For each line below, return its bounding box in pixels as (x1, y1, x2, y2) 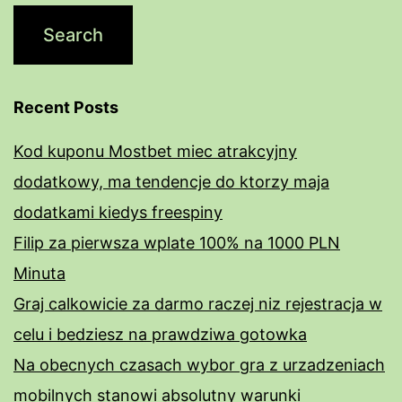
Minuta (13, 264, 66, 284)
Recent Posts (13, 98, 118, 118)
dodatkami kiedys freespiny (13, 203, 223, 223)
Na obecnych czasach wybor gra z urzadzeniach (13, 355, 385, 375)
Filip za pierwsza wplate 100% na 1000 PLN (13, 233, 340, 253)
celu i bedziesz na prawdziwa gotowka (13, 325, 307, 345)
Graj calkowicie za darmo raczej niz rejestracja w (13, 294, 382, 314)
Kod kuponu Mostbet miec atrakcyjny (13, 142, 297, 162)
